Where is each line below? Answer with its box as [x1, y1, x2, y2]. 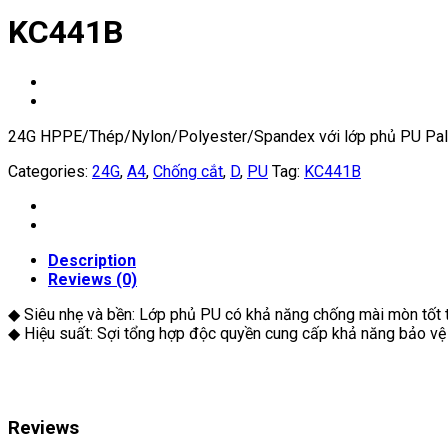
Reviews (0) [48, 269, 137, 289]
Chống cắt [153, 161, 223, 181]
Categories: [8, 161, 92, 181]
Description [48, 250, 136, 270]
